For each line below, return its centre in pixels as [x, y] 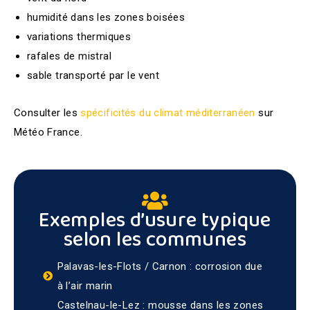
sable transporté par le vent [94, 75]
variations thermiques [80, 36]
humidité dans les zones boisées [107, 17]
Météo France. [48, 132]
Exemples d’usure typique [155, 221]
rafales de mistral [71, 56]
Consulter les [47, 113]
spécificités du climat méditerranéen [168, 113]
